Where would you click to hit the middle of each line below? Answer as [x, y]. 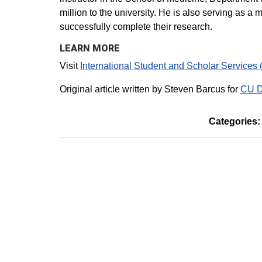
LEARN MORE [90, 48]
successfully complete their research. [136, 26]
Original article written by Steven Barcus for [150, 89]
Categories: [234, 121]
